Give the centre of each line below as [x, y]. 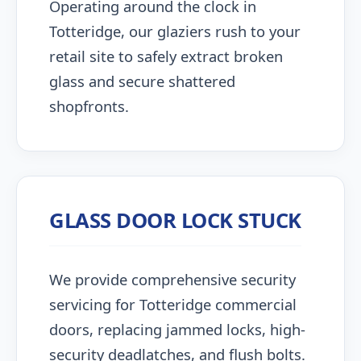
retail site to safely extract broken [166, 56]
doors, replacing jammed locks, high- [177, 329]
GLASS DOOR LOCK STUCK [175, 220]
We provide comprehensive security [172, 279]
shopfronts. [89, 106]
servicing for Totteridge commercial [173, 304]
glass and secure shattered [142, 81]
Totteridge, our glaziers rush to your [175, 31]
